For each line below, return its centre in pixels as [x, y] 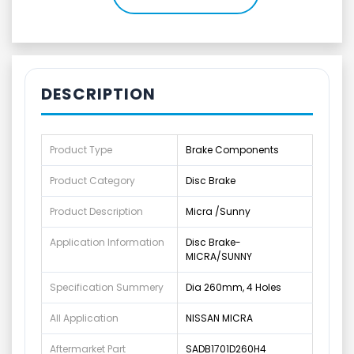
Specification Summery [107, 287]
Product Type [81, 150]
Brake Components [232, 150]
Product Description [96, 211]
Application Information [107, 242]
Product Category [92, 181]
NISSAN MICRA [219, 318]
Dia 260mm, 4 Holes [233, 287]
